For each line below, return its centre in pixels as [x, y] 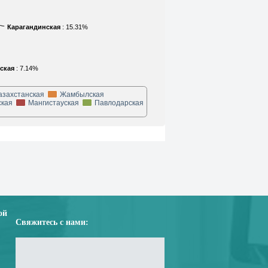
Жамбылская [82, 95]
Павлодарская [119, 103]
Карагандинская [34, 27]
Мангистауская [54, 103]
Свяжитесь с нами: [52, 222]
